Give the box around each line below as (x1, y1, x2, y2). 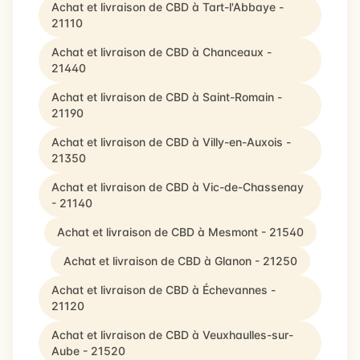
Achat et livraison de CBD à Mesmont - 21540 (56, 225, 304, 239)
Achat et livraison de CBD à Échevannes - (51, 283, 276, 297)
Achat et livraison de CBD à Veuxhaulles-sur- (51, 328, 293, 342)
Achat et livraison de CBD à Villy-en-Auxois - (51, 135, 291, 149)
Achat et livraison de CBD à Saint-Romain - (51, 90, 282, 104)
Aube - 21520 (51, 344, 125, 358)
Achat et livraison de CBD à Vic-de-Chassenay (51, 180, 304, 194)
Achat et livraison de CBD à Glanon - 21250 (63, 254, 297, 268)
